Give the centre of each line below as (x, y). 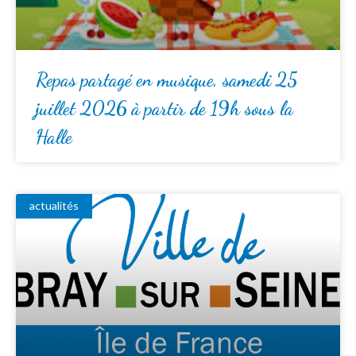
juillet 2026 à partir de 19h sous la (164, 108)
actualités (54, 206)
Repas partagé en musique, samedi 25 (167, 80)
